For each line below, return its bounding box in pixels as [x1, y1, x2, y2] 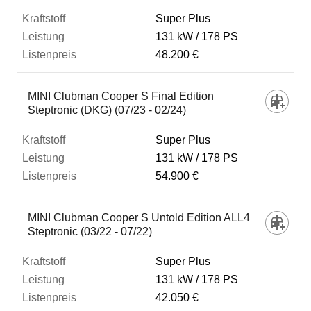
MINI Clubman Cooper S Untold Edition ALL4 [28, 212, 250, 224]
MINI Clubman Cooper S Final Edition [28, 90, 214, 102]
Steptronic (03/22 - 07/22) [28, 226, 152, 237]
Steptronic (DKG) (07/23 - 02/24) [28, 104, 186, 116]
